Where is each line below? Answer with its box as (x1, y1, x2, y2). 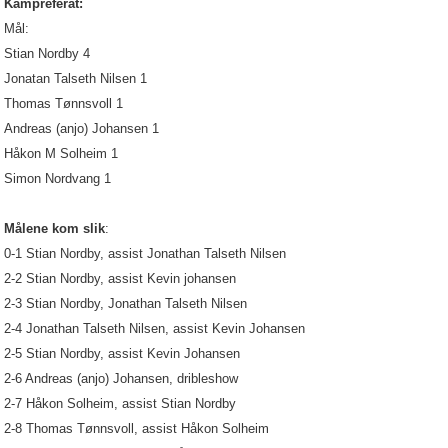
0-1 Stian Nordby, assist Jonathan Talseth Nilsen (4, 246, 286, 261)
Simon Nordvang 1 (4, 171, 111, 186)
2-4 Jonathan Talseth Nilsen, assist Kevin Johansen (4, 321, 305, 336)
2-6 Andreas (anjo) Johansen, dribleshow (4, 371, 238, 386)
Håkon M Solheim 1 (4, 146, 118, 161)
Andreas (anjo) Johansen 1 (4, 121, 159, 136)
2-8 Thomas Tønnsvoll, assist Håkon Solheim (4, 421, 269, 436)
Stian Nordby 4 (4, 46, 90, 61)
